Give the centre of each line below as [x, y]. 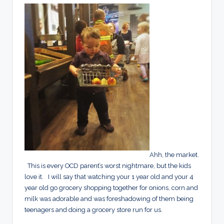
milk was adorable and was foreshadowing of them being [109, 199]
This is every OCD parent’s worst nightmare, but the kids [108, 166]
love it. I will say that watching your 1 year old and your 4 [109, 177]
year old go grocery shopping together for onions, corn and [111, 188]
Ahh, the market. [174, 155]
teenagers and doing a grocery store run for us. [93, 210]
